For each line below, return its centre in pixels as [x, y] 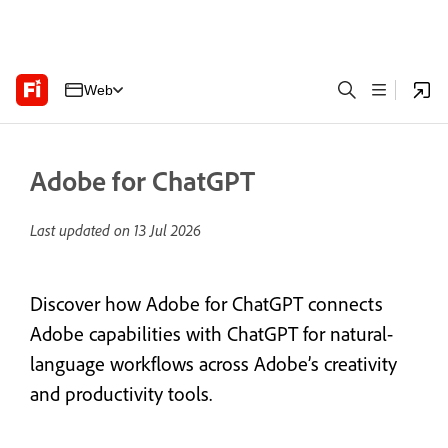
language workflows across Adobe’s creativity [213, 363]
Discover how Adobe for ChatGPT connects [206, 303]
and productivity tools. [121, 393]
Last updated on [82, 230]
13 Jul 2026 [167, 230]
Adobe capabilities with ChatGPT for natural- [211, 333]
